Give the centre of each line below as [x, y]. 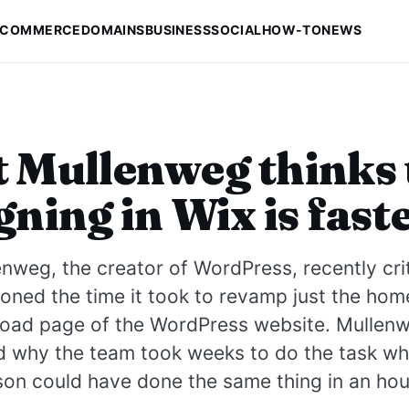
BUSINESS [178, 30]
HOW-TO [292, 30]
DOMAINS [113, 30]
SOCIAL [236, 30]
